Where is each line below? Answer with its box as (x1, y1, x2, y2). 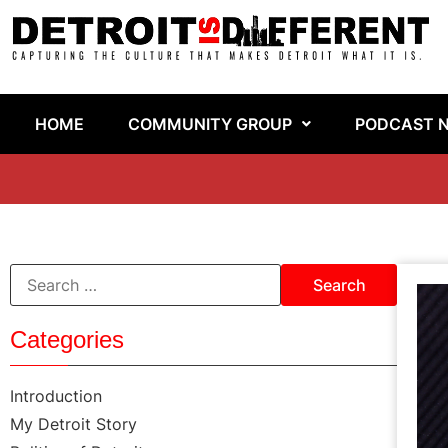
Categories (10, 326, 124, 354)
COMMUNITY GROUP (128, 114, 292, 135)
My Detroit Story (10, 414, 137, 435)
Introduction (10, 386, 102, 407)
